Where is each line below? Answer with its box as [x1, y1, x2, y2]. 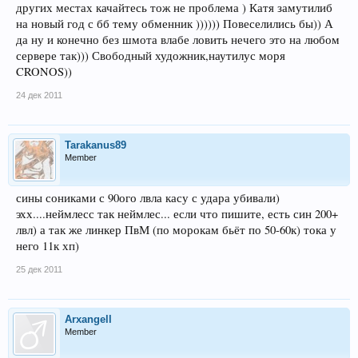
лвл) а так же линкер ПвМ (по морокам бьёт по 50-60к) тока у [16, 221, 336, 237]
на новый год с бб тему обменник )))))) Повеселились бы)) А [16, 15, 333, 31]
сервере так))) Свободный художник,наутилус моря [16, 47, 285, 63]
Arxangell [65, 312, 112, 325]
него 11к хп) [16, 237, 79, 253]
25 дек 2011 [16, 264, 62, 274]
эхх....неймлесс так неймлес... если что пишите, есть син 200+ [16, 205, 338, 221]
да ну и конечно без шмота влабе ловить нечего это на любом [16, 31, 340, 47]
